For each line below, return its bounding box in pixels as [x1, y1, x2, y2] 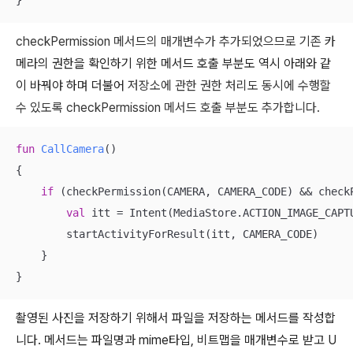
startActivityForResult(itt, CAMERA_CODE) [16, 228, 318, 240]
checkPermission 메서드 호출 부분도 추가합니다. [66, 100, 320, 115]
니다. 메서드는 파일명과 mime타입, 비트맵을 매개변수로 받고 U [16, 333, 336, 347]
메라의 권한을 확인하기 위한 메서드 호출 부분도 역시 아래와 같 [16, 56, 331, 71]
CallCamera [41, 143, 104, 155]
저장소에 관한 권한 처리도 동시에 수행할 [124, 78, 331, 93]
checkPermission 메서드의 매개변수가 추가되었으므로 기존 [16, 34, 325, 49]
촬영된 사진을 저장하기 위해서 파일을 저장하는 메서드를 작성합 [16, 310, 336, 325]
